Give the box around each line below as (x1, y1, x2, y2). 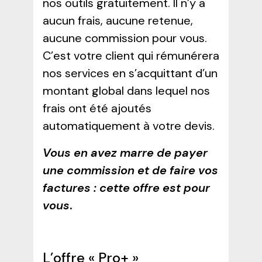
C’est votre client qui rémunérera (42, 47, 219, 63)
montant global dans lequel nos (42, 82, 210, 98)
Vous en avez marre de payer (42, 144, 208, 160)
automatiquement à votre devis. (42, 118, 215, 133)
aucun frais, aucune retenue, (42, 12, 193, 28)
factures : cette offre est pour (42, 180, 210, 195)
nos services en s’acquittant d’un (42, 65, 218, 81)
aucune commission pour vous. (42, 30, 207, 46)
